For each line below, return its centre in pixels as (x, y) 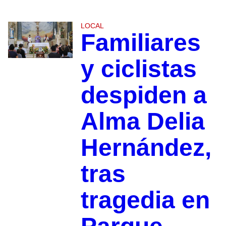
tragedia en (145, 200)
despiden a (144, 95)
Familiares (140, 42)
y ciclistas (138, 69)
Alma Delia (143, 121)
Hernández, (146, 147)
